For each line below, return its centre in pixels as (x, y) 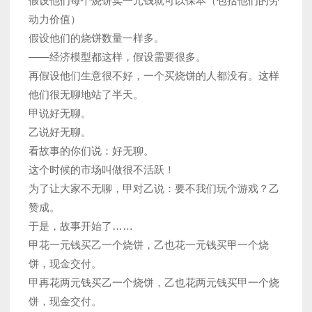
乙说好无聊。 (60, 132)
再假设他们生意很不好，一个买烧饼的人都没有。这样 (154, 75)
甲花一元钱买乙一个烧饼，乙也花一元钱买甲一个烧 (149, 244)
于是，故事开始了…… (81, 226)
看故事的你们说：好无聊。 (91, 150)
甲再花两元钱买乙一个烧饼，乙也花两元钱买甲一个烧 (154, 282)
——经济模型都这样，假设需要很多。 (117, 56)
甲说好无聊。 (60, 113)
